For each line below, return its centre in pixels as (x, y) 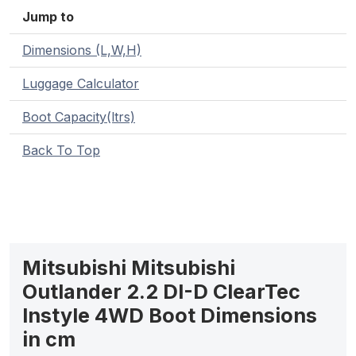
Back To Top (61, 151)
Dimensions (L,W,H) (82, 50)
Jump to (48, 17)
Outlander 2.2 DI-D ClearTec (161, 292)
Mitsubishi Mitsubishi (129, 268)
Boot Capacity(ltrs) (79, 117)
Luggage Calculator (81, 84)
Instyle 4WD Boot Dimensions (170, 316)
